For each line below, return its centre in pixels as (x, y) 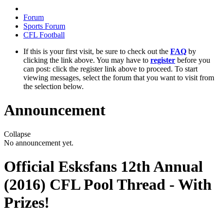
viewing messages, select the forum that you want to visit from (119, 78)
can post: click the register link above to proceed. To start (110, 69)
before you (193, 60)
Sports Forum (44, 26)
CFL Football (44, 35)
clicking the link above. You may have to (87, 60)
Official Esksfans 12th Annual (103, 167)
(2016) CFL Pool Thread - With (108, 185)
